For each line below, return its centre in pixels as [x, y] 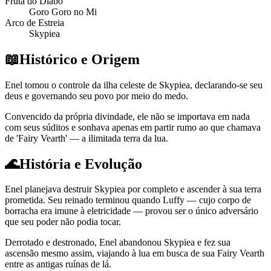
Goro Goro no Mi [63, 11]
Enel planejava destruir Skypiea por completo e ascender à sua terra [133, 189]
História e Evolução [81, 164]
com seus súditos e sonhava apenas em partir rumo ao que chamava [133, 127]
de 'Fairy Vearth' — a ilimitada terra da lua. [87, 138]
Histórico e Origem [80, 59]
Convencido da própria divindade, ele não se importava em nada [127, 116]
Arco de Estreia [34, 22]
